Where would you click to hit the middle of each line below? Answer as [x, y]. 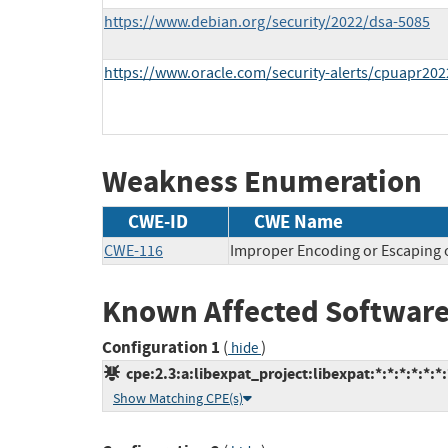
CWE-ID [158, 221]
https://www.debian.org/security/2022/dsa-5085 [267, 22]
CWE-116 [133, 250]
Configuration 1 [161, 348]
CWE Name [298, 221]
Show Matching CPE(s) [178, 399]
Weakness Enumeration [262, 182]
